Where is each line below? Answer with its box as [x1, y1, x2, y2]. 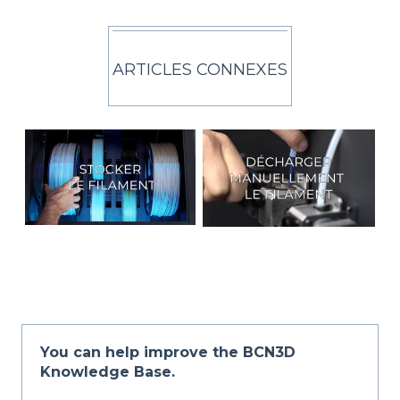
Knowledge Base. [40, 362, 175, 380]
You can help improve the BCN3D [40, 343, 296, 361]
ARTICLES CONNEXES [112, 59, 287, 79]
